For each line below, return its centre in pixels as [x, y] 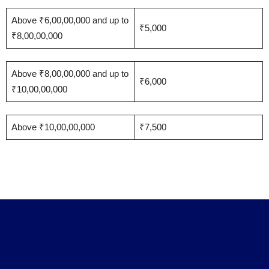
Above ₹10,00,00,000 [53, 127]
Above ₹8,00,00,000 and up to [70, 74]
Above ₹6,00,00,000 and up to [70, 20]
